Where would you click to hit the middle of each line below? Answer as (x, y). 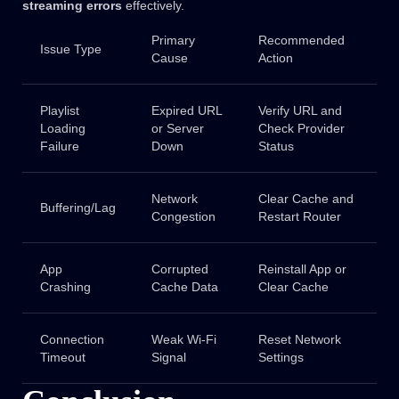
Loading (62, 129)
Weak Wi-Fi (183, 340)
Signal (168, 358)
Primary (173, 41)
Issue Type (70, 49)
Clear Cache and (305, 199)
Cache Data (184, 287)
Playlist (59, 111)
